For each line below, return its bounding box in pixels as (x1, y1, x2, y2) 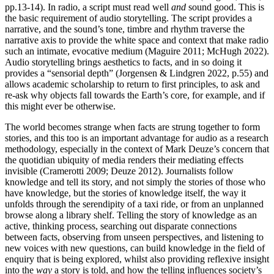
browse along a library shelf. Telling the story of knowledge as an (5, 209, 257, 220)
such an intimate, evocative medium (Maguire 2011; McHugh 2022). (5, 45, 269, 56)
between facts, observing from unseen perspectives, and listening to (5, 231, 264, 242)
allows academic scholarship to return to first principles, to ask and (5, 78, 260, 89)
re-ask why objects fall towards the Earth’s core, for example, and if (5, 89, 265, 100)
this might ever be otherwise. (5, 100, 116, 111)
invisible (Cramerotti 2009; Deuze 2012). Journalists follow (5, 165, 234, 176)
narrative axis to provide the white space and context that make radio (5, 34, 268, 45)
